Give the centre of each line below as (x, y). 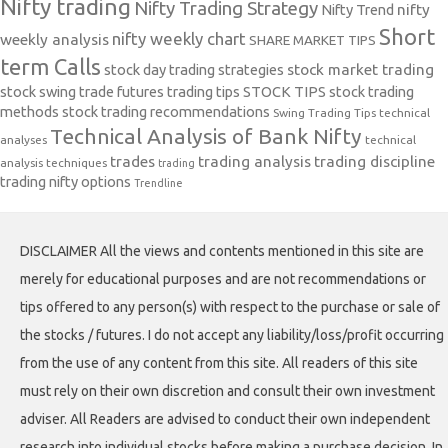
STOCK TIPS (284, 91)
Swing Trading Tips (324, 112)
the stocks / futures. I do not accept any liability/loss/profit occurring (232, 334)
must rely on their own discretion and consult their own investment (227, 390)
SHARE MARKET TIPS (312, 39)
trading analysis (254, 161)
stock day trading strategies (194, 69)
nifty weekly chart (179, 38)
